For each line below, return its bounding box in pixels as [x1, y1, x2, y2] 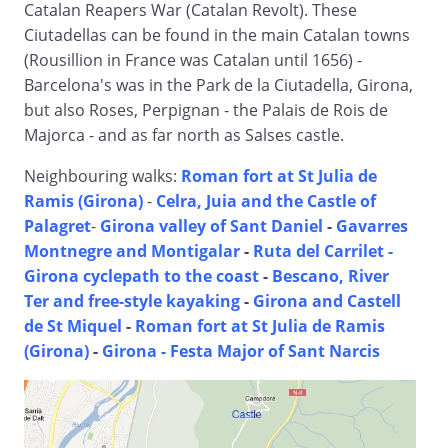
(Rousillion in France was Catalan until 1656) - [24, 49, 362, 72]
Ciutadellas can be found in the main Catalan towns [24, 24, 410, 47]
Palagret [24, 215, 91, 238]
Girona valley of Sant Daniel [100, 215, 323, 238]
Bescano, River [272, 265, 389, 288]
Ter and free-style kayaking [24, 290, 240, 313]
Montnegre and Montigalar [24, 240, 240, 263]
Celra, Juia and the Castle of [156, 190, 376, 213]
